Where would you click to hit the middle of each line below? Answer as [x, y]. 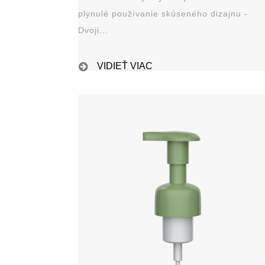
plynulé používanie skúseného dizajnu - [161, 13]
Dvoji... [93, 30]
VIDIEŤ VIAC [125, 66]
